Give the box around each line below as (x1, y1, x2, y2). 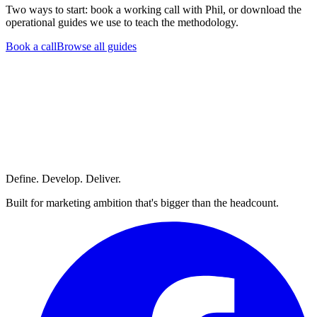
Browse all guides (57, 40, 137, 52)
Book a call (6, 40, 57, 52)
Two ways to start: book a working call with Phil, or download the (6, 3, 301, 16)
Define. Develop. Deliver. (6, 172, 121, 185)
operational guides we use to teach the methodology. (6, 16, 238, 28)
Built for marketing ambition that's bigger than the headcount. (6, 196, 279, 209)
